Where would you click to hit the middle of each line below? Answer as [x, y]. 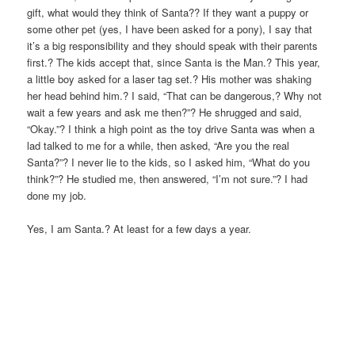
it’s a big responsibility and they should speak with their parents [173, 46]
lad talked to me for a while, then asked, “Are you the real [158, 146]
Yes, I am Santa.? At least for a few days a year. [139, 229]
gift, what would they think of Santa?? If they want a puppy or [168, 13]
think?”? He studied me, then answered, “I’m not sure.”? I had [168, 179]
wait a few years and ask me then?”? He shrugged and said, [165, 113]
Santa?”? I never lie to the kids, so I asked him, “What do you [169, 162]
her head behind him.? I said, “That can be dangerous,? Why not [175, 96]
